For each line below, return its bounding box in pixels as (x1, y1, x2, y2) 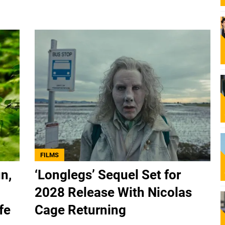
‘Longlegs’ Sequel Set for (35, 167, 181, 183)
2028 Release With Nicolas (35, 185, 192, 200)
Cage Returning (35, 202, 126, 218)
